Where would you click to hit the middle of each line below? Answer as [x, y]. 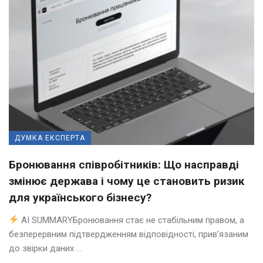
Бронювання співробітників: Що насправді [124, 164]
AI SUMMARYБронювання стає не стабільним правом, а [132, 220]
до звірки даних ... [45, 248]
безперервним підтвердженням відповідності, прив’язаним [129, 234]
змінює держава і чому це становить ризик [127, 181]
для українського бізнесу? [80, 197]
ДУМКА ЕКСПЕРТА [50, 138]
